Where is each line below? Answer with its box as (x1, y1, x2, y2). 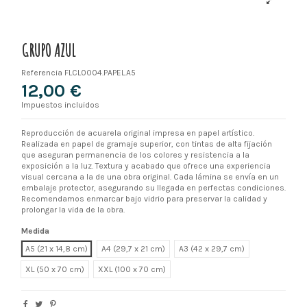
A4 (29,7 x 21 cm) (101, 244, 165, 254)
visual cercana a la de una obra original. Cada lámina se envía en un (21, 171, 279, 182)
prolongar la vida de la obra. (21, 204, 125, 214)
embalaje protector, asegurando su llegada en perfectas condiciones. (21, 182, 286, 193)
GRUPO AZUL (21, 39, 75, 62)
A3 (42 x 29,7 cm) (178, 244, 245, 254)
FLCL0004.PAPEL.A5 (64, 67, 136, 77)
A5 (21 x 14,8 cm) (25, 244, 88, 254)
